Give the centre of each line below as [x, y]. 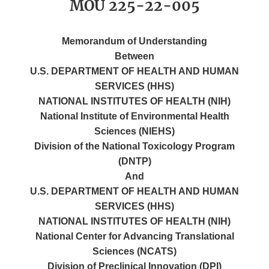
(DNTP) [134, 162]
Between [134, 56]
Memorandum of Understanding [134, 41]
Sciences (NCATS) [134, 252]
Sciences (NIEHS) [134, 131]
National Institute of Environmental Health [134, 116]
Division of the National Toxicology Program [134, 147]
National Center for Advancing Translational [134, 237]
